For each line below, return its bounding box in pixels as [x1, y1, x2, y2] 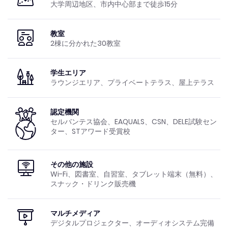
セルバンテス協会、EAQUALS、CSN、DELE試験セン [50, 116, 217, 127]
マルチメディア [50, 208, 100, 218]
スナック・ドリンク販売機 [50, 178, 136, 189]
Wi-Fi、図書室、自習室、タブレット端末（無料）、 [50, 168, 217, 179]
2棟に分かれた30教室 [50, 38, 121, 48]
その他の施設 [50, 159, 93, 169]
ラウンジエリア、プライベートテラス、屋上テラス [50, 77, 214, 88]
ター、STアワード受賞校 [50, 126, 130, 136]
